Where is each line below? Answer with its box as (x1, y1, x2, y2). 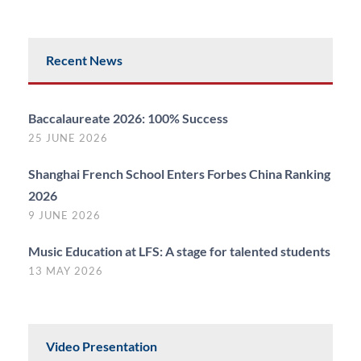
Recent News (46, 52, 122, 68)
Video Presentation (46, 338, 157, 354)
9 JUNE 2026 (28, 208, 101, 222)
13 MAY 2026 (28, 263, 103, 277)
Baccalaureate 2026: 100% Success (28, 110, 228, 126)
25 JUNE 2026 (28, 131, 108, 144)
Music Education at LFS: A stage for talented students (28, 243, 330, 259)
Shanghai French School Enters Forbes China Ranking (28, 165, 330, 181)
